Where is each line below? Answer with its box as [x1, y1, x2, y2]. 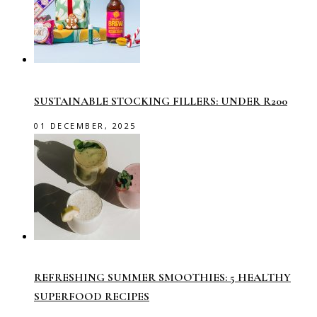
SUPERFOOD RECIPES [34, 289, 149, 304]
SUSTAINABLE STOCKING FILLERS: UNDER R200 [34, 93, 287, 108]
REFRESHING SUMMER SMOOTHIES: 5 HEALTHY [34, 270, 291, 285]
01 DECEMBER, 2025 [34, 120, 137, 131]
